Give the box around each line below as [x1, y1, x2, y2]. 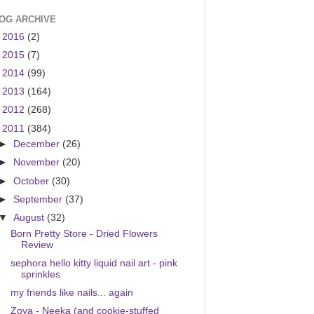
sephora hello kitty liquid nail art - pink [10, 257, 177, 268]
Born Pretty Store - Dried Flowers [10, 228, 158, 239]
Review [20, 239, 53, 250]
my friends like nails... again [10, 287, 133, 298]
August [13, 212, 48, 223]
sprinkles [20, 268, 60, 280]
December [13, 139, 63, 150]
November [13, 157, 63, 168]
